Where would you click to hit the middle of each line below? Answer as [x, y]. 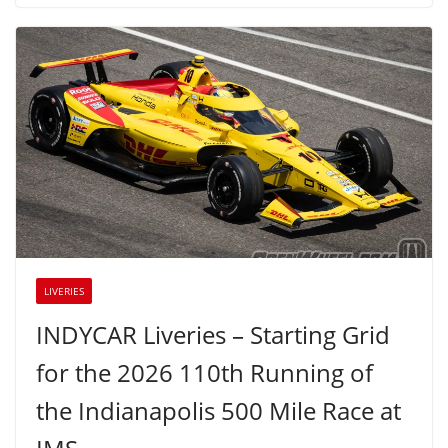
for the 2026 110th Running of [204, 373]
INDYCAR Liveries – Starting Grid [213, 335]
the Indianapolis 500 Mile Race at [218, 411]
